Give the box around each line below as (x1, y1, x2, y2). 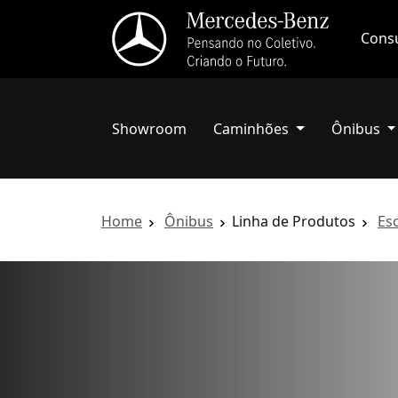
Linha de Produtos (232, 211, 355, 231)
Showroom (112, 119, 187, 139)
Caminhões (213, 119, 289, 139)
